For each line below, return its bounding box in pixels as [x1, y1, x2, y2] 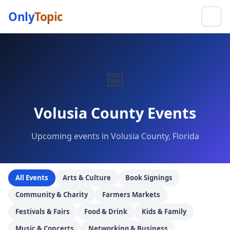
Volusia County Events [34, 103, 196, 123]
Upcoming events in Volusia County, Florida [31, 130, 199, 142]
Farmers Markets [102, 190, 160, 199]
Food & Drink [84, 207, 127, 216]
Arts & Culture [63, 173, 111, 182]
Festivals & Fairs [15, 207, 70, 216]
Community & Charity [15, 190, 88, 199]
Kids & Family [142, 207, 186, 216]
